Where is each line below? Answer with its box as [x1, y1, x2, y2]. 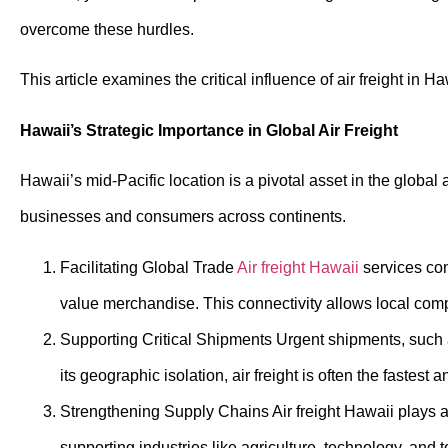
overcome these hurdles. [20, 21, 194, 38]
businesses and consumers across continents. [20, 208, 346, 226]
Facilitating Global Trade [60, 258, 237, 276]
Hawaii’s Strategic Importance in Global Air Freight [20, 121, 398, 139]
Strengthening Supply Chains [60, 402, 272, 420]
